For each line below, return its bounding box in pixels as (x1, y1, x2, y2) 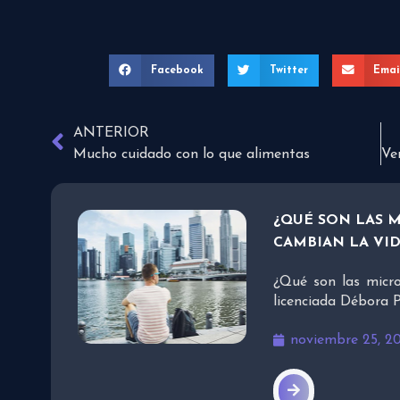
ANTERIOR (73, 125, 149, 140)
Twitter (269, 64, 308, 76)
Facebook (150, 64, 204, 76)
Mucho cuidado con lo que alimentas (73, 146, 310, 162)
